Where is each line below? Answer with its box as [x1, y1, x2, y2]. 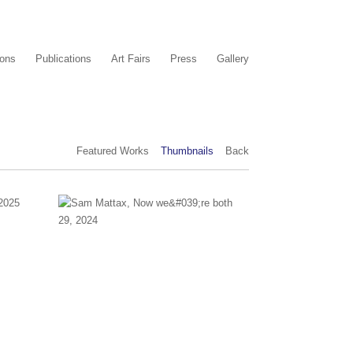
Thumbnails [161, 145, 214, 157]
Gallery [217, 53, 249, 65]
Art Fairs [111, 53, 150, 65]
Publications [35, 53, 91, 65]
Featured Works [76, 145, 149, 157]
